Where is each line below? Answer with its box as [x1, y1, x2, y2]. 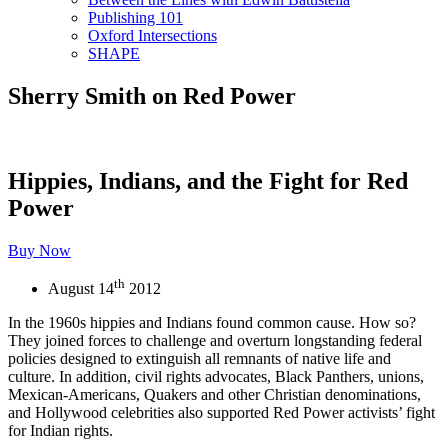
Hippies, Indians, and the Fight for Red [8, 167, 408, 194]
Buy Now [8, 241, 71, 259]
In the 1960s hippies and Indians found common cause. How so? [8, 313, 416, 331]
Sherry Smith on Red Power [8, 82, 296, 109]
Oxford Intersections [88, 27, 217, 44]
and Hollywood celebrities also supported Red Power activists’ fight [8, 403, 435, 421]
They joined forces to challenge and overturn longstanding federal [8, 331, 422, 349]
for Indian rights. [8, 421, 113, 439]
